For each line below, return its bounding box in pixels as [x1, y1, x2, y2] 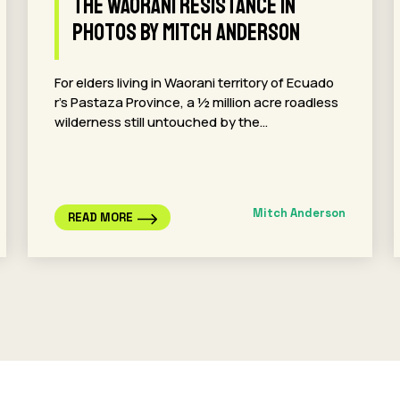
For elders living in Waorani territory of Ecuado [54, 73, 335, 92]
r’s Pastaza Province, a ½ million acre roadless [54, 93, 339, 112]
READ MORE [68, 210, 134, 225]
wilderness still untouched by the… [54, 112, 269, 131]
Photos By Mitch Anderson [72, 18, 301, 47]
